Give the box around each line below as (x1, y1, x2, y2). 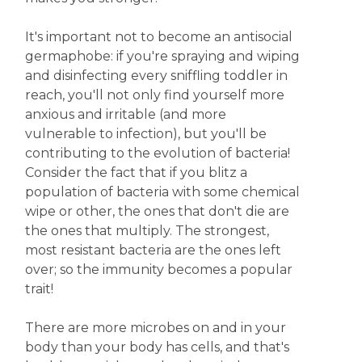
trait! (24, 281, 53, 297)
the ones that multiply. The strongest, (24, 223, 269, 238)
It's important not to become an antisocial (24, 29, 293, 44)
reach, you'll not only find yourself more (24, 87, 284, 103)
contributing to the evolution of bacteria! (24, 145, 290, 161)
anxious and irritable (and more (24, 107, 226, 122)
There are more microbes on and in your (24, 320, 286, 335)
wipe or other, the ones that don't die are (24, 204, 289, 219)
